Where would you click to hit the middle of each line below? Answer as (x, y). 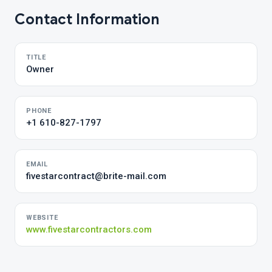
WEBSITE (42, 218)
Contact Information (87, 19)
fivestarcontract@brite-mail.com (96, 176)
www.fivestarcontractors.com (89, 229)
